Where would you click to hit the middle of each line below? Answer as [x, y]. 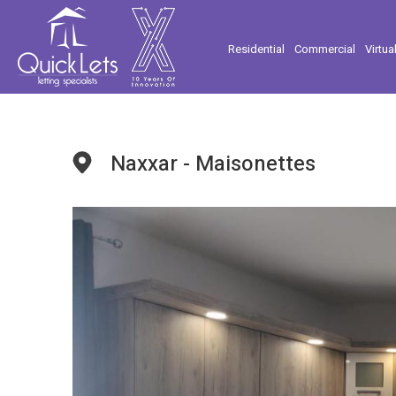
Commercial [325, 49]
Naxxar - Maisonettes [213, 164]
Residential [256, 49]
